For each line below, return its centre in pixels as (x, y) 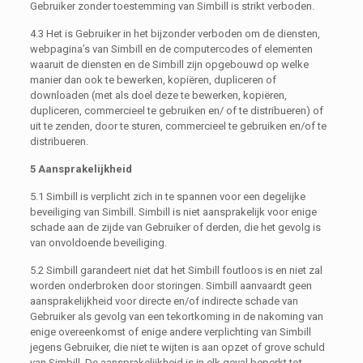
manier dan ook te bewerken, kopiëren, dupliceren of (153, 79)
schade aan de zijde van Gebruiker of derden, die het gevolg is (175, 227)
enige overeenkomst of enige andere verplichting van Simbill (170, 331)
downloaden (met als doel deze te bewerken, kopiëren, (158, 95)
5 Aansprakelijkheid (81, 169)
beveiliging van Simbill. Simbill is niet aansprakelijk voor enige (173, 211)
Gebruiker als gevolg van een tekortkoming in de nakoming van (176, 316)
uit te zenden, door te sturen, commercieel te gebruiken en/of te (178, 126)
